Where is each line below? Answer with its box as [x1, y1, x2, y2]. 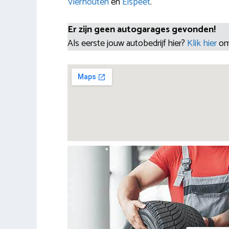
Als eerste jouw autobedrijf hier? [67, 35, 187, 51]
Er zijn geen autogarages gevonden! [67, 21, 216, 37]
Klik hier [187, 35, 219, 51]
